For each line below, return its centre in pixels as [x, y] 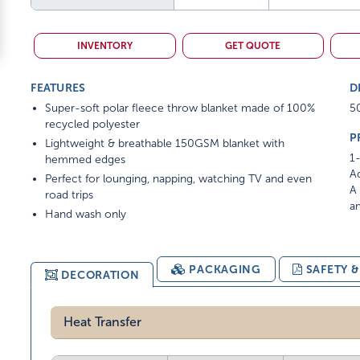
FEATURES [58, 88]
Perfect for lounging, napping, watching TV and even [179, 179]
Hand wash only [86, 214]
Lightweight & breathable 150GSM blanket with [165, 143]
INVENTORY [104, 46]
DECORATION [100, 275]
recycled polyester [93, 124]
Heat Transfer [103, 322]
